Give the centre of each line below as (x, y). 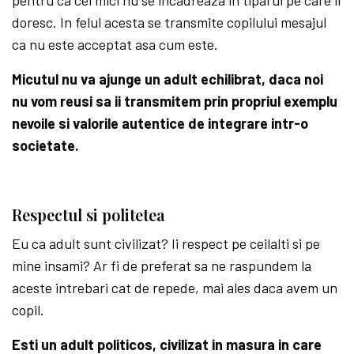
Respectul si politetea (88, 214)
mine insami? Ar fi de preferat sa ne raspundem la (162, 265)
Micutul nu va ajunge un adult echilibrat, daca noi (168, 79)
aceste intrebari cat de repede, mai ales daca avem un (175, 287)
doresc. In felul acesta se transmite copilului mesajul (169, 22)
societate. (45, 145)
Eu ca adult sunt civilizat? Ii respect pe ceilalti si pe (166, 243)
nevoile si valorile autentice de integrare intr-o (160, 123)
